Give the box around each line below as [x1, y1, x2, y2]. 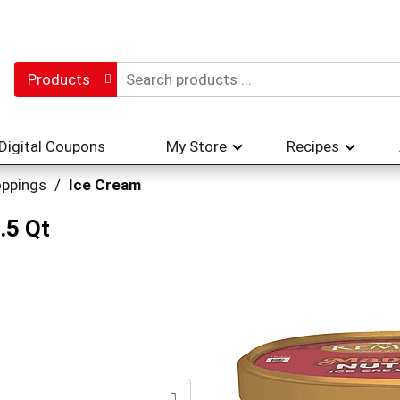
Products [27, 71, 90, 88]
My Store [166, 137, 227, 155]
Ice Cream [69, 176, 141, 194]
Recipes [287, 137, 339, 155]
